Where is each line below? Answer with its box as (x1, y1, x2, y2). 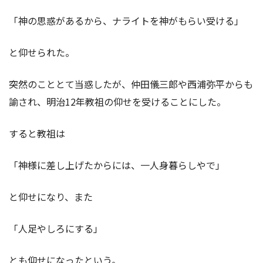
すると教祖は (9, 126, 65, 140)
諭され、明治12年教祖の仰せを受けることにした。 (9, 94, 226, 109)
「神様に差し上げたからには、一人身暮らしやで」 (9, 157, 225, 172)
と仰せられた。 (9, 45, 75, 59)
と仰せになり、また (9, 189, 93, 204)
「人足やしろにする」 (9, 221, 103, 235)
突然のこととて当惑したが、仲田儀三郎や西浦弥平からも (9, 76, 253, 91)
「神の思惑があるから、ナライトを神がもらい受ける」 (9, 13, 244, 28)
